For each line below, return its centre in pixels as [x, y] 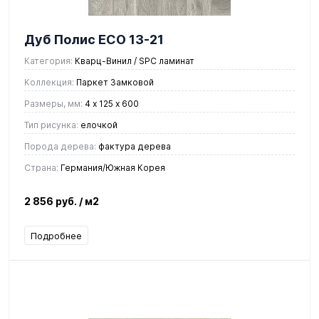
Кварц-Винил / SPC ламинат [134, 61]
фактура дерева [134, 146]
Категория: [48, 61]
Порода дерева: [60, 146]
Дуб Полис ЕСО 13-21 [94, 39]
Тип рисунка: [51, 125]
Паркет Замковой [114, 82]
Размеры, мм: [53, 103]
